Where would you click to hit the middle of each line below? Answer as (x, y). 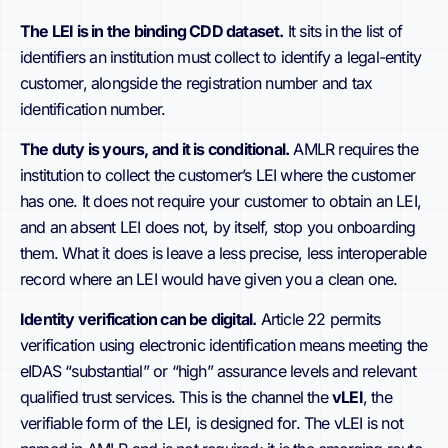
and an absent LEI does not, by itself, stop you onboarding (218, 226)
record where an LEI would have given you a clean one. (209, 278)
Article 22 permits (318, 319)
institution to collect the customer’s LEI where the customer (218, 174)
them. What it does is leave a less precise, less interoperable (223, 252)
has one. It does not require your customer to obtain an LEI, (221, 200)
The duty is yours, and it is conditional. (155, 148)
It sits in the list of (343, 30)
